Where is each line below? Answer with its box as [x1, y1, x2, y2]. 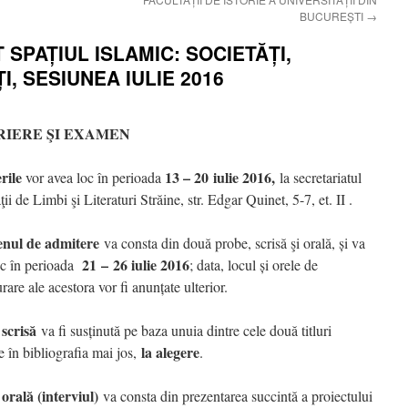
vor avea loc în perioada [22, 168, 165, 187]
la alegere [141, 342, 199, 362]
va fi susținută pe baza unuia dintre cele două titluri [41, 321, 331, 340]
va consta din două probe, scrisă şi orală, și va [99, 233, 365, 252]
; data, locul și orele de [189, 255, 318, 274]
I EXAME [55, 123, 119, 144]
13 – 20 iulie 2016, [165, 167, 275, 188]
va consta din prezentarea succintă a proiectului [98, 386, 372, 405]
